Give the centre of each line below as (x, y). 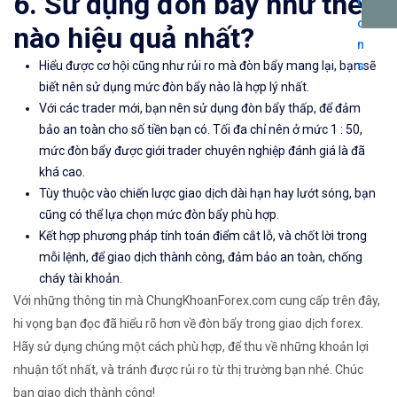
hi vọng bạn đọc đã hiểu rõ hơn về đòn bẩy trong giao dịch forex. (188, 324)
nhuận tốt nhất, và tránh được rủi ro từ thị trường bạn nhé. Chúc (188, 370)
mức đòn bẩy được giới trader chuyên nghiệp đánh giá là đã (202, 151)
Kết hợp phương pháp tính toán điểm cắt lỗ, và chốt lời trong (203, 236)
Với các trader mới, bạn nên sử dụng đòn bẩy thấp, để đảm (200, 109)
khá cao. (62, 172)
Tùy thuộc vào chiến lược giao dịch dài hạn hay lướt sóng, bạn (207, 194)
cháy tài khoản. (81, 279)
